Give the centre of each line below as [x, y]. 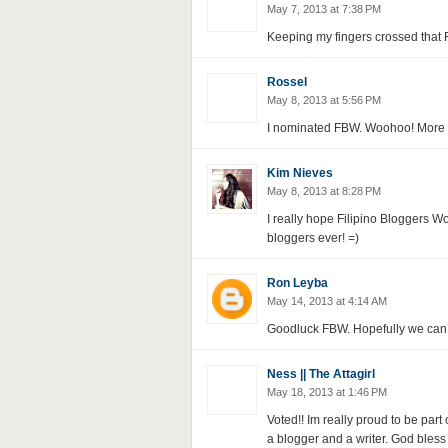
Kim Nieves [299, 173]
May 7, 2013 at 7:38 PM [323, 9]
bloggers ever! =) [312, 238]
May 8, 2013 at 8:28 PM [323, 191]
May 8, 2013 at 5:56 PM [323, 100]
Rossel [286, 82]
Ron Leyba [297, 283]
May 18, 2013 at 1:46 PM [326, 392]
